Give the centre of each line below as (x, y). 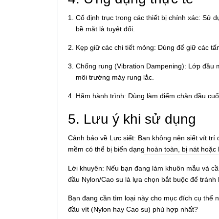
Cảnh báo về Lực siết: (102, 138)
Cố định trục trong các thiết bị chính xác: (138, 17)
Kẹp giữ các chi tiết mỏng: (116, 47)
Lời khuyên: (86, 168)
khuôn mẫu (183, 168)
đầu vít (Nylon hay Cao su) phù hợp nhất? (133, 209)
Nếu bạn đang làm (135, 168)
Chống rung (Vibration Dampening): (131, 66)
